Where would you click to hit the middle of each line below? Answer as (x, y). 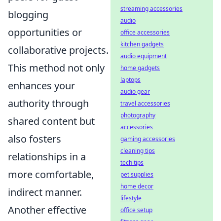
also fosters (35, 139)
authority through (48, 103)
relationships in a (47, 157)
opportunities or (45, 32)
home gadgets (140, 68)
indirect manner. (45, 192)
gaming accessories (148, 139)
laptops (130, 80)
